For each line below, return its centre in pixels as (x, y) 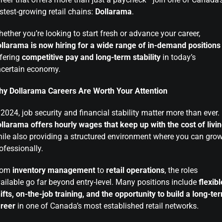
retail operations (135, 170)
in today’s (178, 57)
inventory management (54, 170)
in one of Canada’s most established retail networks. (107, 206)
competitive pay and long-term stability (91, 57)
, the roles (181, 170)
